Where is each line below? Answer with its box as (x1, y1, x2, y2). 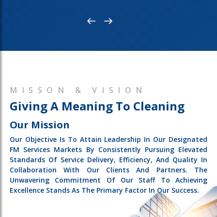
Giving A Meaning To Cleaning (10, 98, 185, 114)
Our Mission (10, 118, 70, 131)
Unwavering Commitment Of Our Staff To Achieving (10, 175, 207, 185)
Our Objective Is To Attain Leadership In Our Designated (10, 135, 207, 144)
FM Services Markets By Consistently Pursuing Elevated (10, 145, 207, 154)
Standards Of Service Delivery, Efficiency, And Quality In (10, 155, 207, 164)
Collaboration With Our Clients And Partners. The (10, 165, 207, 174)
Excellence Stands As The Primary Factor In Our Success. (10, 186, 199, 195)
